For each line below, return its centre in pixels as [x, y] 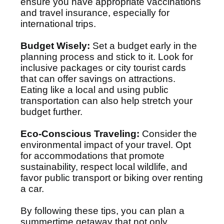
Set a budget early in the [143, 46]
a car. [32, 189]
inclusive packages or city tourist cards [103, 68]
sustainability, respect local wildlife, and [104, 167]
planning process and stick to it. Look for [107, 57]
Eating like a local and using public [94, 90]
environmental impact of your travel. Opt [106, 145]
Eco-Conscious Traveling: [80, 134]
